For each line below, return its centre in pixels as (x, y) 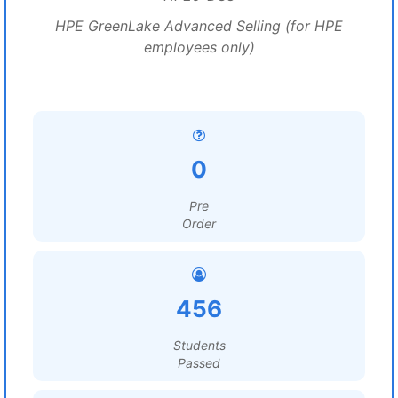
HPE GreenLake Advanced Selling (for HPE (199, 26)
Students (199, 345)
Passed (199, 363)
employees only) (199, 47)
